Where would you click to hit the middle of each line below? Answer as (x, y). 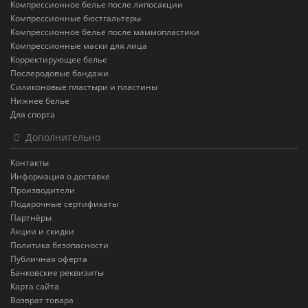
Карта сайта (35, 287)
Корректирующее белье (59, 60)
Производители (43, 190)
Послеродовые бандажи (59, 74)
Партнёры (31, 218)
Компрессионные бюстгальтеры (76, 19)
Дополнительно (62, 137)
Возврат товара (42, 300)
